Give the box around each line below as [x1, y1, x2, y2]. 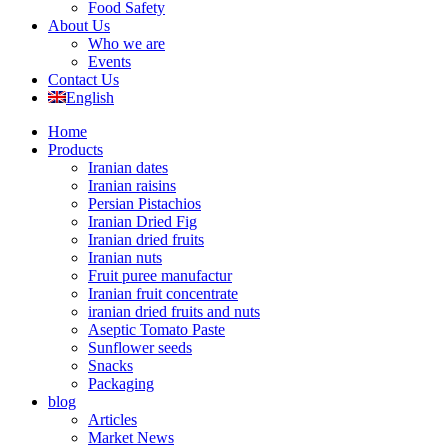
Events [88, 53, 131, 70]
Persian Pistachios [88, 195, 201, 212]
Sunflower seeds [88, 339, 192, 356]
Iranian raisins [88, 177, 176, 194]
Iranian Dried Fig [88, 213, 197, 230]
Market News [88, 429, 174, 446]
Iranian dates [88, 159, 168, 176]
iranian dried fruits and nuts [88, 303, 260, 320]
